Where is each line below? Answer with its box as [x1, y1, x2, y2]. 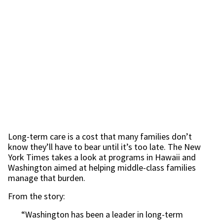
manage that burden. [8, 172, 85, 184]
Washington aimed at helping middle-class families [8, 162, 196, 173]
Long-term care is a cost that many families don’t [8, 131, 192, 142]
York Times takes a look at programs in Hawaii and [8, 151, 196, 163]
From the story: [8, 190, 65, 202]
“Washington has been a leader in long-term [21, 209, 183, 220]
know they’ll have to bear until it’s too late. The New [8, 141, 201, 152]
